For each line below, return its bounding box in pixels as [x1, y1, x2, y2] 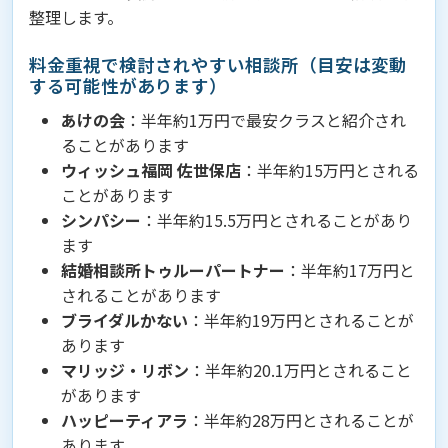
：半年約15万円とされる [241, 158, 419, 182]
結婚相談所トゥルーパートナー [61, 258, 285, 282]
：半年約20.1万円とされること [189, 358, 412, 382]
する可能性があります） [29, 73, 227, 98]
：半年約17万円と [285, 258, 415, 282]
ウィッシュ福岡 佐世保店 [61, 158, 241, 182]
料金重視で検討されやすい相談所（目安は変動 [29, 52, 407, 77]
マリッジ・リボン [61, 358, 189, 382]
